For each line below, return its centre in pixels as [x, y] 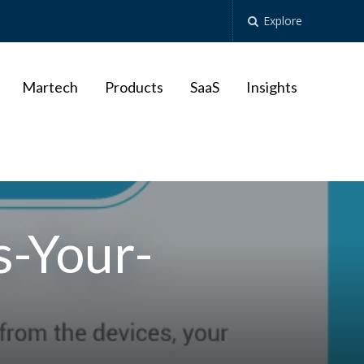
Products [134, 87]
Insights [271, 87]
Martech [50, 87]
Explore [282, 21]
